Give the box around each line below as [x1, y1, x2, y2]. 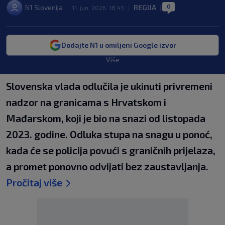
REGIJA [134, 3, 156, 12]
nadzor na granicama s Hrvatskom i [6, 96, 166, 108]
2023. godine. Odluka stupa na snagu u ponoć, [6, 128, 212, 140]
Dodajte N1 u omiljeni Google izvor [61, 41, 176, 49]
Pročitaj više [6, 176, 62, 188]
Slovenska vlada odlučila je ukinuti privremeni [6, 80, 212, 92]
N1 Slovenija [25, 3, 63, 12]
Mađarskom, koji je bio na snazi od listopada [6, 112, 205, 124]
